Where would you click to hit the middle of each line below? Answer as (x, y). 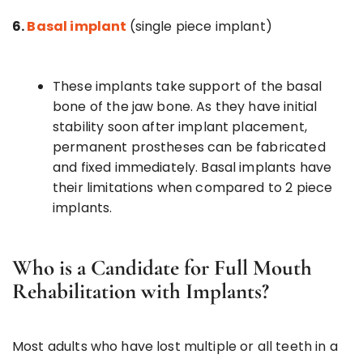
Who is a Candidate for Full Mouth (162, 267)
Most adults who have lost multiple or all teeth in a (175, 346)
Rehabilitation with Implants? (141, 291)
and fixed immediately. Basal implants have (192, 167)
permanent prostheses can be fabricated (189, 147)
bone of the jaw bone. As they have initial (185, 106)
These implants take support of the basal (187, 86)
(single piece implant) (201, 26)
